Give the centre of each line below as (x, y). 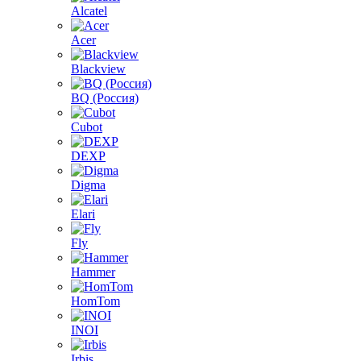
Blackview (98, 69)
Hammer (93, 272)
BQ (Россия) (105, 98)
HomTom (95, 301)
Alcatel (89, 11)
